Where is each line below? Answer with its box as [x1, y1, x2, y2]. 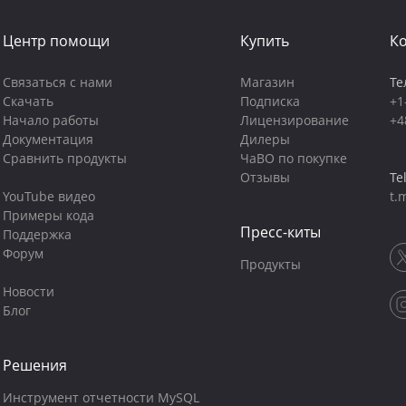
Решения [2, 355, 67, 375]
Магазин [239, 73, 295, 91]
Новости [2, 283, 54, 300]
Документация [2, 130, 93, 148]
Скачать [2, 92, 53, 110]
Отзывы [239, 169, 290, 186]
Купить [239, 31, 289, 51]
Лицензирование [239, 111, 349, 129]
